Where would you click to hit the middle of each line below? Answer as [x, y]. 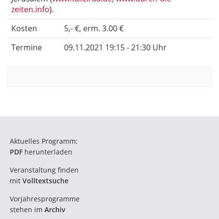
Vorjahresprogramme [45, 199]
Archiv [55, 210]
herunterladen [47, 152]
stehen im [27, 210]
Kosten [24, 29]
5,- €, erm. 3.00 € [94, 29]
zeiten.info [30, 9]
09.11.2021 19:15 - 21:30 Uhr [115, 48]
